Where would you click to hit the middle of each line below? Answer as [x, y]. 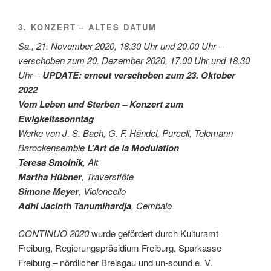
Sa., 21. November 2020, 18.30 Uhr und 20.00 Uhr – [121, 45]
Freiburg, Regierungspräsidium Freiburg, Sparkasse [120, 248]
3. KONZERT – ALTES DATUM [87, 27]
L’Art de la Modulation [133, 147]
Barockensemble [53, 147]
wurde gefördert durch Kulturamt [154, 233]
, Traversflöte [108, 176]
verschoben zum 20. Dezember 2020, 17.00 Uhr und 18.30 [134, 60]
